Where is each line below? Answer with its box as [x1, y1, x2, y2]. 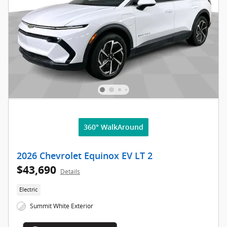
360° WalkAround [84, 123, 143, 131]
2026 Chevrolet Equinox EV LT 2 [17, 150, 153, 161]
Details [60, 167, 80, 176]
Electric [19, 185, 38, 193]
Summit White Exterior [30, 202, 94, 210]
